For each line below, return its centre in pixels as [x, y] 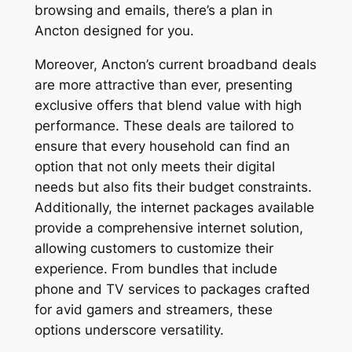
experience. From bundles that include [156, 268]
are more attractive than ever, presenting [163, 84]
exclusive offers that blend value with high [168, 105]
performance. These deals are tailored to [164, 125]
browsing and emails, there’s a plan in [153, 10]
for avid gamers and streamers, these [153, 309]
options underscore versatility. [129, 330]
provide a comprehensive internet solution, [169, 227]
